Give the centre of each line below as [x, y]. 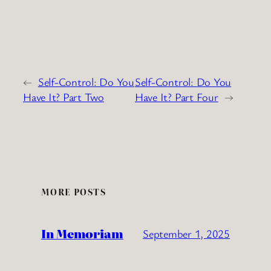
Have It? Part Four [176, 97]
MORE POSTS [73, 192]
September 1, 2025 [186, 233]
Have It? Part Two [64, 97]
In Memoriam [82, 234]
